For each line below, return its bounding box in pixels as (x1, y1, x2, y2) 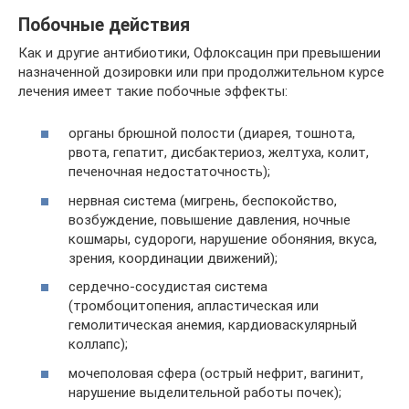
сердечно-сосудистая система (68, 278, 267, 296)
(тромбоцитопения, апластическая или (68, 298, 319, 315)
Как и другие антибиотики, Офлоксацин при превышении (18, 44, 381, 61)
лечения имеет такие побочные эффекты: (18, 82, 288, 100)
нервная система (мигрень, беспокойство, (68, 192, 337, 209)
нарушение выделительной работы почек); (68, 383, 341, 401)
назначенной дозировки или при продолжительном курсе (18, 63, 384, 80)
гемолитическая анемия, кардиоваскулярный (68, 317, 357, 334)
